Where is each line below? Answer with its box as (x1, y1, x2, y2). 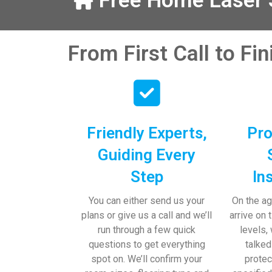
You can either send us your (89, 194, 205, 206)
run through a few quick (98, 223, 196, 236)
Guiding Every (98, 145, 196, 164)
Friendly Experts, (86, 123, 207, 142)
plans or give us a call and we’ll (81, 209, 212, 221)
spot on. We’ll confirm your (91, 253, 203, 265)
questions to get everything (88, 238, 205, 250)
